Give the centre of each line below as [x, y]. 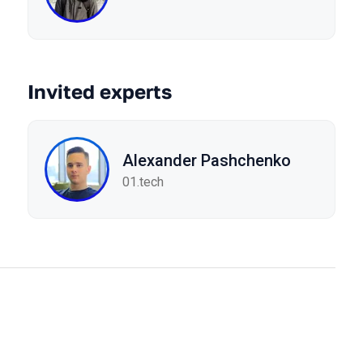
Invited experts [100, 91]
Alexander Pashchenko [207, 160]
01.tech [143, 181]
